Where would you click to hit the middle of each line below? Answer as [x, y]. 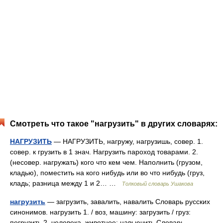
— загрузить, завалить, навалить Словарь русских [128, 202]
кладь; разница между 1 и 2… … [66, 183]
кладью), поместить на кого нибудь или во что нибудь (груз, [107, 173]
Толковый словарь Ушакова [158, 184]
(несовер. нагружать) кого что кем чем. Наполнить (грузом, [106, 162]
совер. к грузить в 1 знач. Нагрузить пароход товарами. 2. [104, 152]
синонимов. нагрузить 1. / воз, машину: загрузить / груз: [100, 212]
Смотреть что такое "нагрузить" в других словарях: [114, 124]
